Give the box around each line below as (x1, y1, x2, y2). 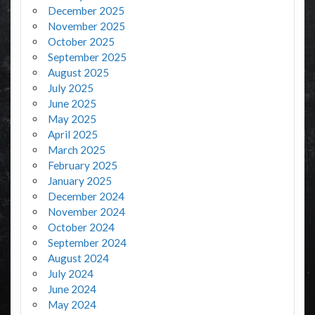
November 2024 (47, 205, 125, 218)
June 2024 (47, 282, 96, 295)
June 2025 (47, 96, 96, 110)
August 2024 (47, 251, 109, 264)
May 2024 (47, 297, 96, 311)
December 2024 (47, 189, 124, 202)
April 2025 (47, 127, 98, 141)
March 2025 (47, 143, 105, 156)
